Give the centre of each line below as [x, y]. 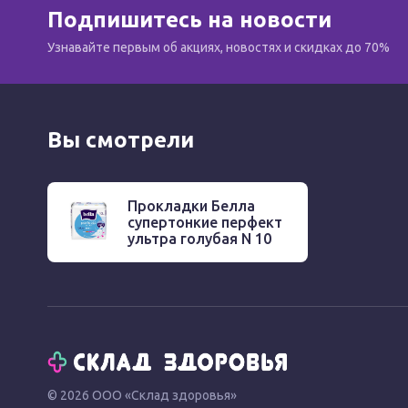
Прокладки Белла [191, 206]
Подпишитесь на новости [189, 20]
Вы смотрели [121, 140]
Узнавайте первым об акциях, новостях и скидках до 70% [219, 47]
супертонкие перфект [205, 222]
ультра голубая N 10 [199, 239]
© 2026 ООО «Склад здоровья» [142, 395]
